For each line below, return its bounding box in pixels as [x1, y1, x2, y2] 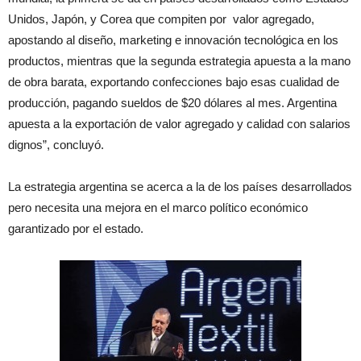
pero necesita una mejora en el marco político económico [8, 201, 308, 214]
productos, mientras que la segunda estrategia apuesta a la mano [8, 54, 351, 68]
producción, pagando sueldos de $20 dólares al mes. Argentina [8, 96, 337, 110]
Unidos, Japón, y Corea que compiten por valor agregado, [8, 12, 314, 26]
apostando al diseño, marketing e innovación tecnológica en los [8, 33, 338, 47]
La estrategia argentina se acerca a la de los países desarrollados [8, 180, 352, 193]
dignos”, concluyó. [8, 138, 104, 151]
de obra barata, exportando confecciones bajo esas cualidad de [8, 75, 339, 89]
